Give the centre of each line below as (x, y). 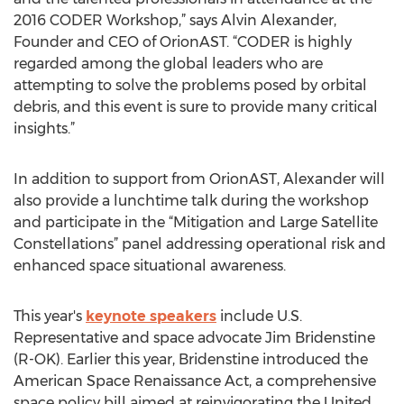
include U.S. (259, 316)
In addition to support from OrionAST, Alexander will (199, 179)
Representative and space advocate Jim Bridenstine (194, 338)
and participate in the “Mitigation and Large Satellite (196, 222)
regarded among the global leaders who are (168, 64)
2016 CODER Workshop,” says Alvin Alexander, (175, 20)
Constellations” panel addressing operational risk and (200, 244)
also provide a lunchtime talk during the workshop (191, 201)
